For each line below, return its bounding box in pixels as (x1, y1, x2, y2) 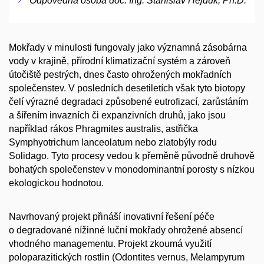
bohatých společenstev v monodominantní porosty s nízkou (9, 164, 255, 175)
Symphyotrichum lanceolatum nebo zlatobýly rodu (9, 137, 217, 148)
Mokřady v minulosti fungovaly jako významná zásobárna (9, 42, 247, 53)
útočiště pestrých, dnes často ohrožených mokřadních (9, 70, 232, 80)
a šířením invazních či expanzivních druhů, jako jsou (9, 110, 226, 121)
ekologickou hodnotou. (9, 178, 104, 189)
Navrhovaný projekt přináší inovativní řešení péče (9, 212, 214, 222)
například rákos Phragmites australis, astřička (9, 124, 198, 134)
